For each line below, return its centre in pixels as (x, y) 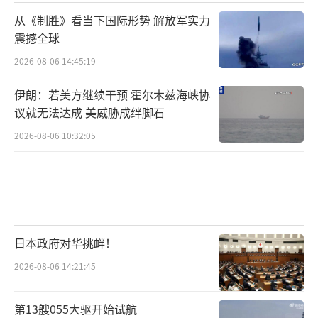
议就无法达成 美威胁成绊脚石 (89, 113)
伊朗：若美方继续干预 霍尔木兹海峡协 (112, 95)
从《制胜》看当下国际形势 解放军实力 (112, 20)
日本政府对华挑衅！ (65, 242)
